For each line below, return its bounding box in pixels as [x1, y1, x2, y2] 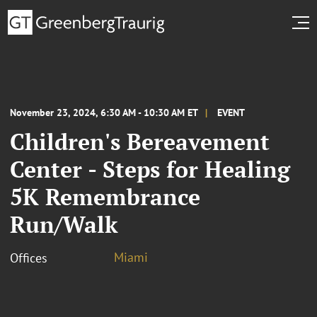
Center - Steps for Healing [10, 154, 290, 184]
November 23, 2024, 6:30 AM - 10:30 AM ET [10, 105, 198, 119]
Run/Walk [10, 209, 118, 239]
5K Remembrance [10, 181, 200, 212]
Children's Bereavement [10, 126, 270, 156]
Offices [10, 249, 47, 266]
